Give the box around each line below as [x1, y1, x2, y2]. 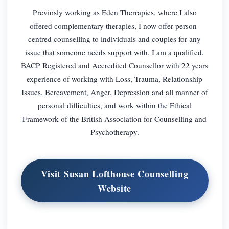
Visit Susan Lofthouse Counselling [40, 167, 189, 180]
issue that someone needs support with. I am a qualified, [25, 47, 204, 57]
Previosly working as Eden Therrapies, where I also [32, 7, 197, 17]
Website [97, 181, 132, 195]
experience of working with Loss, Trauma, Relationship [27, 73, 202, 84]
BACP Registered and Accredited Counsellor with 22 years [21, 60, 208, 71]
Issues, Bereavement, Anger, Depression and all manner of [21, 86, 208, 97]
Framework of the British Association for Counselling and [22, 113, 207, 124]
